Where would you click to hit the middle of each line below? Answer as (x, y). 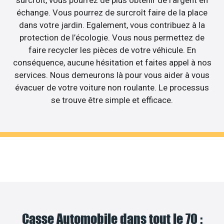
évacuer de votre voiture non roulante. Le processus (112, 88)
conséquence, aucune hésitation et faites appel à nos (112, 63)
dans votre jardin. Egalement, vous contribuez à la (112, 25)
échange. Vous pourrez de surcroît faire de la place (112, 13)
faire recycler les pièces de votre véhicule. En (112, 50)
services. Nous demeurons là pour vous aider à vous (112, 75)
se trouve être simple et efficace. (112, 100)
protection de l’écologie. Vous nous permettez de (112, 38)
